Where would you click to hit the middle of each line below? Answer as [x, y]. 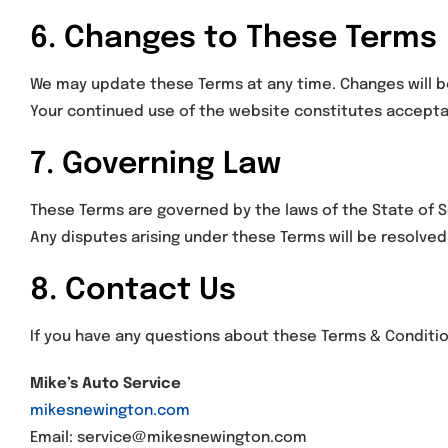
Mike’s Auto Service [105, 384]
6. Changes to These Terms [233, 39]
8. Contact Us [133, 291]
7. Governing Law [155, 165]
